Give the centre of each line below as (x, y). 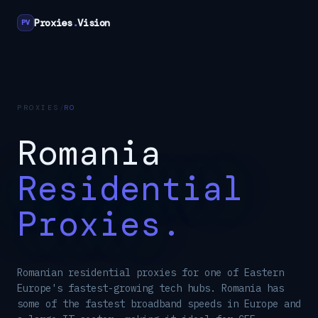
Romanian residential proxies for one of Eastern (150, 273)
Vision (94, 23)
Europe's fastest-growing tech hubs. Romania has (150, 288)
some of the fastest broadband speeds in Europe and (159, 304)
